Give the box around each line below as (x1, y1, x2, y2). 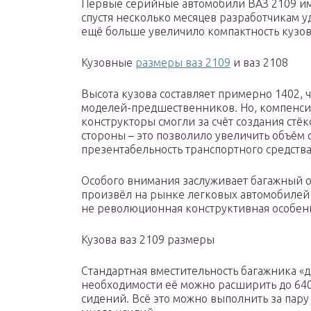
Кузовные (81, 56, 135, 69)
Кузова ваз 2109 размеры (81, 233, 215, 246)
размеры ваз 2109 (135, 56, 230, 69)
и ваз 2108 (230, 56, 288, 69)
